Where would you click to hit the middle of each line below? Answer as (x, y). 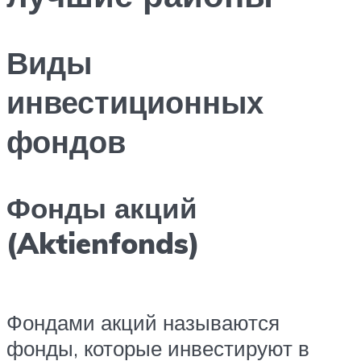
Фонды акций (102, 207)
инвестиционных (135, 102)
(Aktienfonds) (103, 243)
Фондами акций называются (143, 323)
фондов (66, 142)
